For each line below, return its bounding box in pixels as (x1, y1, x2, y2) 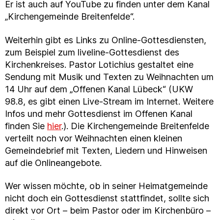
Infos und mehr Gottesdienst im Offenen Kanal (5, 108, 192, 119)
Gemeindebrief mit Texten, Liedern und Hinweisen (5, 145, 207, 156)
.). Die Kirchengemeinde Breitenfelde (61, 120, 209, 131)
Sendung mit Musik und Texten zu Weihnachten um (5, 71, 214, 82)
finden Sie (5, 120, 47, 131)
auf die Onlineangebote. (5, 157, 102, 168)
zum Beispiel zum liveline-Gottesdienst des (5, 47, 179, 57)
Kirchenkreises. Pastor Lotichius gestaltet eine (5, 59, 193, 70)
